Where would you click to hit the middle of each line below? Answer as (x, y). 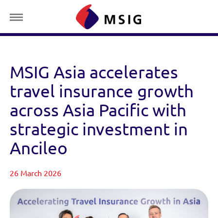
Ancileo (39, 148)
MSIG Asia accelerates (94, 72)
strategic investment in (99, 129)
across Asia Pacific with (98, 110)
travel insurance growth (102, 91)
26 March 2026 (36, 173)
